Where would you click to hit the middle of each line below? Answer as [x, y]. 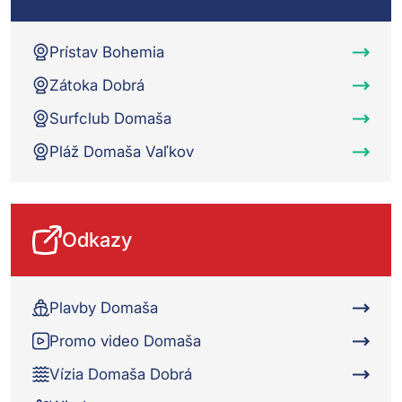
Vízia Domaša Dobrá [120, 374]
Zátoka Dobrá [96, 85]
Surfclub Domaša [110, 118]
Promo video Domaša [125, 341]
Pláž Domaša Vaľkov [121, 151]
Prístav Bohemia [106, 52]
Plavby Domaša [103, 307]
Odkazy [97, 240]
